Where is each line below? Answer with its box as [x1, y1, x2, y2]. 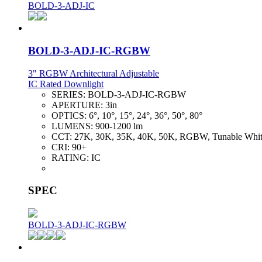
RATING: [51, 152, 91, 163]
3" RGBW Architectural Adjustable [28, 68, 159, 78]
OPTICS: [51, 110, 89, 120]
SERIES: [51, 89, 88, 99]
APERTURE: [51, 99, 105, 110]
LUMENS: [51, 120, 95, 131]
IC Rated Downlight [28, 78, 104, 89]
